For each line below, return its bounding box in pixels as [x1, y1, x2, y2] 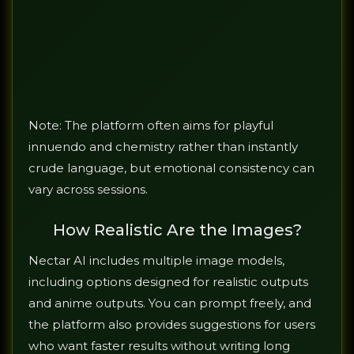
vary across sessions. [28, 182, 148, 198]
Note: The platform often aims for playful [28, 118, 273, 134]
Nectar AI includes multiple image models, [28, 253, 284, 269]
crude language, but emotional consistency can [28, 160, 314, 176]
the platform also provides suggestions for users [28, 317, 315, 333]
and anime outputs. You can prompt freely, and [28, 296, 311, 311]
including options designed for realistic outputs [28, 274, 308, 290]
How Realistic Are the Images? [52, 220, 302, 240]
